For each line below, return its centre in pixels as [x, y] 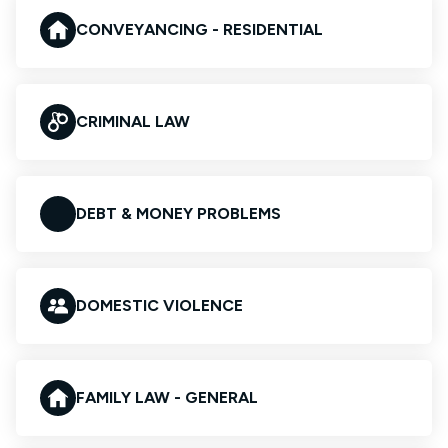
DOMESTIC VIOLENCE [159, 305]
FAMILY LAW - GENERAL [167, 397]
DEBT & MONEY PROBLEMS [178, 213]
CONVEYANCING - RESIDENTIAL [199, 29]
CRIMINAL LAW [133, 121]
